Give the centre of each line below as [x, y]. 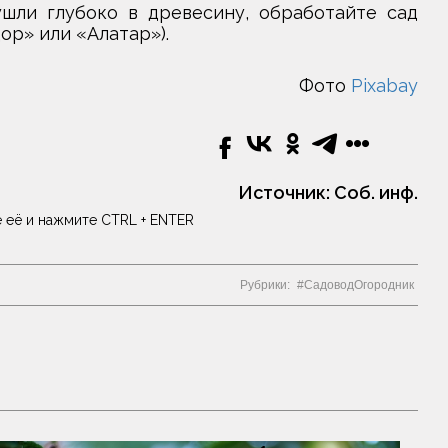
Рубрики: [265, 284]
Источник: [286, 192]
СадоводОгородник [359, 284]
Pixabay [384, 85]
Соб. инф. [376, 192]
